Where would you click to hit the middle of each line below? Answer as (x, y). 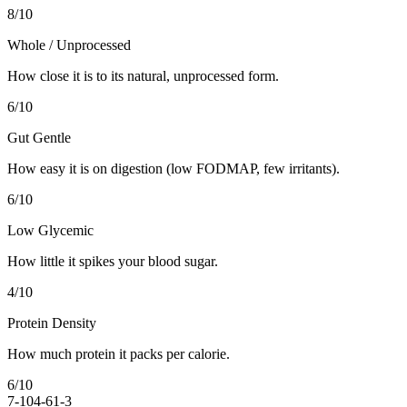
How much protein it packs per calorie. (119, 353)
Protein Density (52, 323)
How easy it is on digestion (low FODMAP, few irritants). (174, 168)
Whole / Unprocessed (69, 45)
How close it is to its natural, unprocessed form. (143, 75)
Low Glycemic (50, 230)
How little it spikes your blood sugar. (113, 261)
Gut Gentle (39, 137)
